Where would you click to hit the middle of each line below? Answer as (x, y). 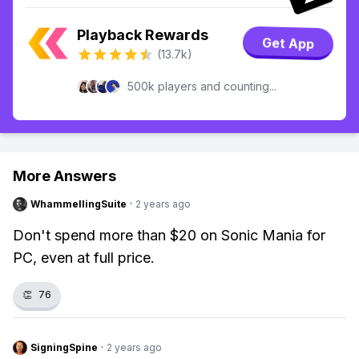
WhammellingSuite (79, 204)
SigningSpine (64, 347)
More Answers (65, 176)
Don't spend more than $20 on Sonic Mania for (169, 235)
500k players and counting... (202, 86)
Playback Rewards (143, 35)
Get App (288, 43)
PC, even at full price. (84, 258)
